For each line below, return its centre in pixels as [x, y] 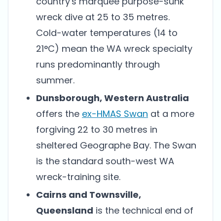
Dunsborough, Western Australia [112, 98]
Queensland [65, 210]
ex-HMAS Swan [115, 114]
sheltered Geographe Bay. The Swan [116, 145]
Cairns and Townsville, [89, 195]
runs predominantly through [98, 64]
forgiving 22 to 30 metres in [97, 129]
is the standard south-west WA [105, 161]
